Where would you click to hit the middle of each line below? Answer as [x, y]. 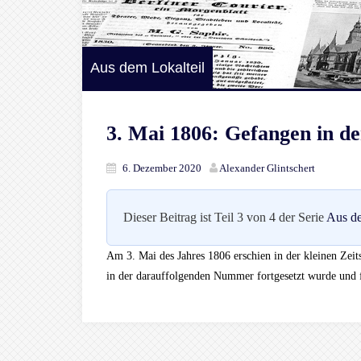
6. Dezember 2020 [162, 168]
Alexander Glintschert [267, 168]
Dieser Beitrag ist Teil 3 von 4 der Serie [225, 217]
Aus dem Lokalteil [147, 68]
